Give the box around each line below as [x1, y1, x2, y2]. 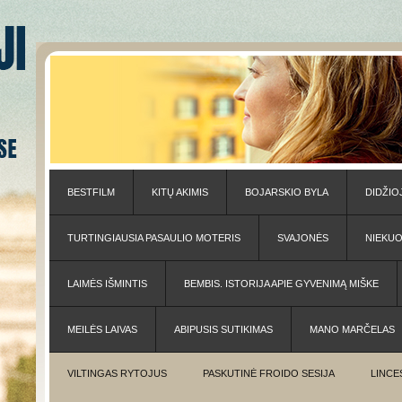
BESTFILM [67, 187, 115, 197]
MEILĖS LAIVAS [67, 324, 137, 335]
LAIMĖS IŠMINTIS [67, 278, 147, 289]
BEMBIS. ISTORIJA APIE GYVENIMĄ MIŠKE [184, 278, 379, 289]
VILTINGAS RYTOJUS [67, 368, 167, 379]
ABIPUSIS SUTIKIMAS [174, 324, 273, 335]
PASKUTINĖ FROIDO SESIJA [203, 368, 335, 379]
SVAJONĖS [277, 232, 328, 243]
